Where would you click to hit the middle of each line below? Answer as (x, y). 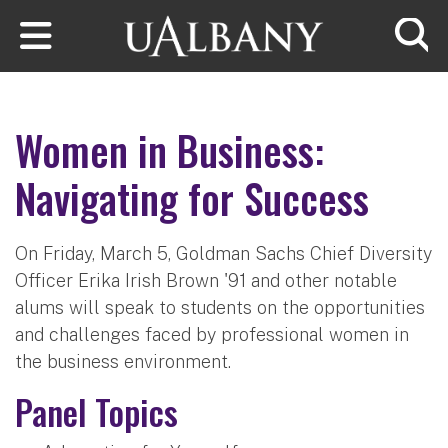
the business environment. (125, 361)
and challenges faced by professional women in (212, 334)
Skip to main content (89, 14)
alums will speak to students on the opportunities (220, 307)
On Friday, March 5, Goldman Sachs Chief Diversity (223, 253)
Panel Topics (96, 411)
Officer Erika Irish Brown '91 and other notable (206, 280)
